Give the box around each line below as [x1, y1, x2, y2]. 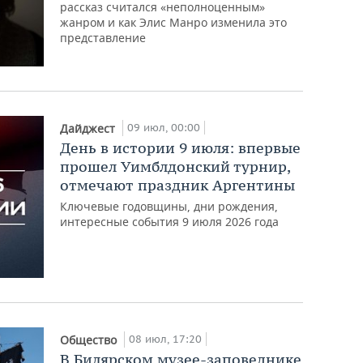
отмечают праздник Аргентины [60, 175, 296, 194]
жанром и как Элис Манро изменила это [60, 14, 288, 30]
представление [60, 29, 147, 45]
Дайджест [60, 120, 119, 136]
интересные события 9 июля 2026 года [60, 213, 280, 229]
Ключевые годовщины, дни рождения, [60, 198, 279, 214]
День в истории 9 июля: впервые [60, 138, 301, 157]
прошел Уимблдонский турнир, [60, 156, 291, 176]
